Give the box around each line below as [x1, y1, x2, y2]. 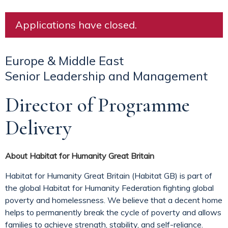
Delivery [5, 116, 72, 140]
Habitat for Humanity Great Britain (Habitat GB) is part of [5, 170, 212, 181]
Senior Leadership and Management [5, 68, 208, 83]
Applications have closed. [15, 18, 137, 31]
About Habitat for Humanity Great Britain [5, 151, 154, 161]
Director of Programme [5, 93, 190, 117]
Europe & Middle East [5, 53, 124, 68]
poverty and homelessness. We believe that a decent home [5, 195, 222, 205]
